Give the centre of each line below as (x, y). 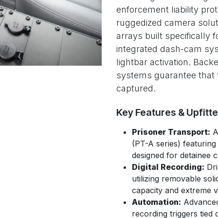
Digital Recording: (168, 167)
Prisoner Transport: (171, 132)
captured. (136, 88)
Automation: (156, 202)
